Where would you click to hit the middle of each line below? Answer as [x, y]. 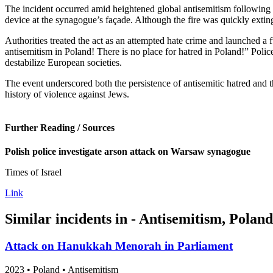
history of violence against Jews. [67, 94]
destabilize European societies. [63, 62]
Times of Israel [33, 172]
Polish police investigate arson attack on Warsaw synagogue [128, 152]
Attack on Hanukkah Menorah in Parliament [119, 246]
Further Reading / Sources [60, 128]
